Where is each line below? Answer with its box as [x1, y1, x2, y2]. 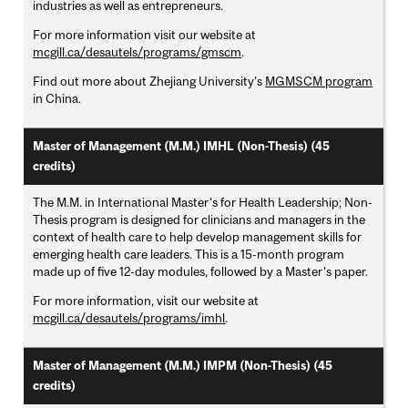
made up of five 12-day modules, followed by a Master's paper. [33, 264, 369, 280]
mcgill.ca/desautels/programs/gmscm [33, 45, 242, 60]
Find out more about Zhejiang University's [33, 74, 266, 89]
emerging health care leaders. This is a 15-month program [33, 247, 345, 262]
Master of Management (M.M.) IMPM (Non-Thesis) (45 [33, 359, 333, 373]
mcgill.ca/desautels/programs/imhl [33, 311, 226, 326]
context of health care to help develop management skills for [33, 229, 362, 245]
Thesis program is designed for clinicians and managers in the [33, 212, 366, 228]
